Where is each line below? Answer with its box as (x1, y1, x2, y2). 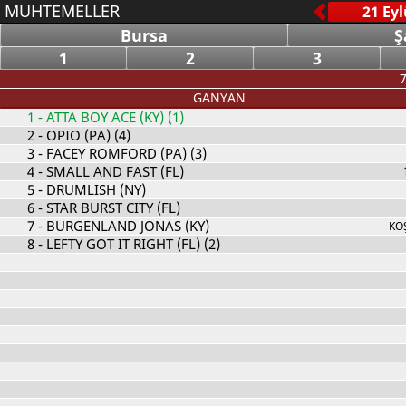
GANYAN (192, 89, 246, 106)
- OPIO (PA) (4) (34, 126, 130, 144)
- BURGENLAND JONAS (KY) (34, 217, 209, 235)
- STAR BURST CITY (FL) (34, 198, 180, 217)
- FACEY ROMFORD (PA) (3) (34, 144, 207, 162)
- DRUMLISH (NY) (34, 180, 146, 198)
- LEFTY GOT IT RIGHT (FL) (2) (34, 235, 220, 253)
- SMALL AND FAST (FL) (34, 162, 184, 180)
